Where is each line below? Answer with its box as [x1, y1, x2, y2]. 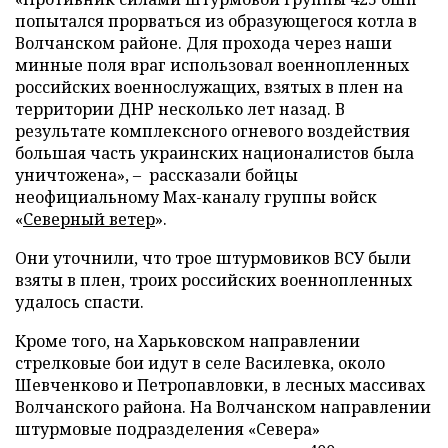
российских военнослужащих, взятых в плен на [15, 76, 403, 99]
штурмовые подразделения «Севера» [15, 418, 320, 441]
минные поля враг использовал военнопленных [15, 54, 409, 77]
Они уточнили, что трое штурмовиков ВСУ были [15, 247, 411, 270]
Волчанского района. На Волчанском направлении [15, 396, 431, 419]
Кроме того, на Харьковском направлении [15, 330, 360, 353]
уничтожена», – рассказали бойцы [15, 164, 298, 187]
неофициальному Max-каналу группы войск [15, 186, 377, 209]
